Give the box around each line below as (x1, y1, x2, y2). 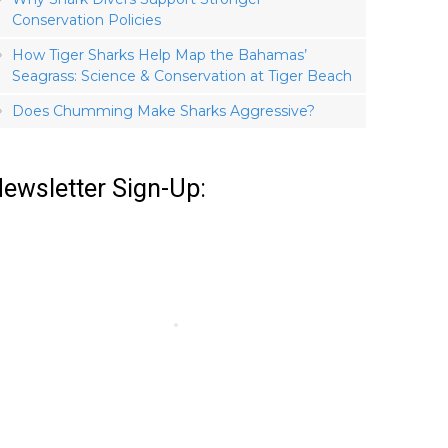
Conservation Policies (12, 11, 161, 29)
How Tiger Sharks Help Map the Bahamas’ (12, 46, 307, 64)
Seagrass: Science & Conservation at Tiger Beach (12, 67, 352, 85)
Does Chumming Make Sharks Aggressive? (12, 102, 315, 120)
